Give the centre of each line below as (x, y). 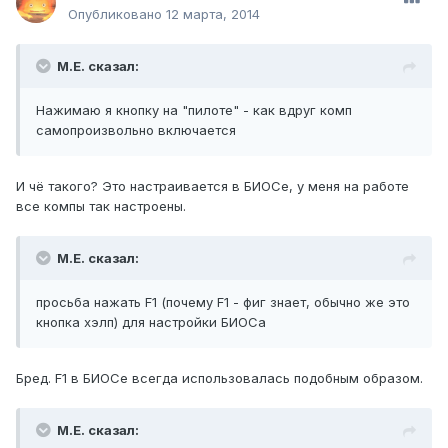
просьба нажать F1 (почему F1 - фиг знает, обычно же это (223, 302)
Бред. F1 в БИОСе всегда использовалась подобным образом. (219, 378)
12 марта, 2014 (213, 14)
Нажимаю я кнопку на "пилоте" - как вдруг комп (194, 110)
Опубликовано (117, 14)
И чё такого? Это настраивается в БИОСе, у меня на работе (212, 186)
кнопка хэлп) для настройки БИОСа (151, 322)
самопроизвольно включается (136, 130)
